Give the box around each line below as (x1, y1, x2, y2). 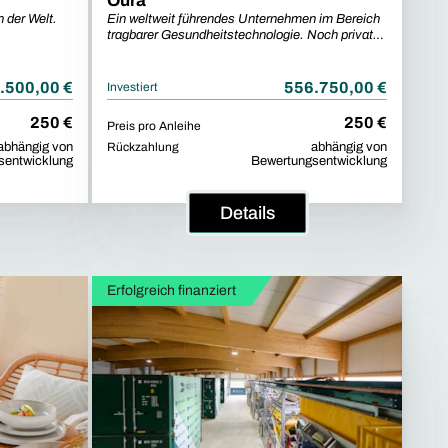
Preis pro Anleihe (107, 118, 201, 133)
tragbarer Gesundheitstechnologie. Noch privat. (107, 27, 377, 42)
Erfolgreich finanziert (107, 282, 236, 298)
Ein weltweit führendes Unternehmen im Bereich (107, 11, 380, 26)
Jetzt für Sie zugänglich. (107, 43, 243, 58)
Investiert (107, 79, 158, 94)
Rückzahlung (107, 139, 179, 154)
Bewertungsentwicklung (251, 153, 387, 168)
